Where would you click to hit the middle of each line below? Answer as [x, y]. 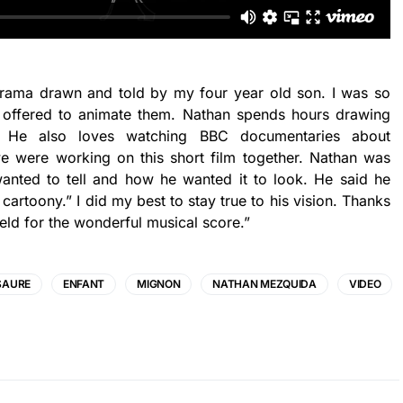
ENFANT [84, 283]
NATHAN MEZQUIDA [264, 283]
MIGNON [159, 283]
